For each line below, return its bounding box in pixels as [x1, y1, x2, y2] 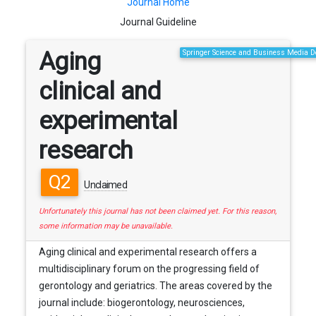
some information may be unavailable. [38, 221, 173, 231]
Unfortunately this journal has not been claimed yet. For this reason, [38, 207, 276, 217]
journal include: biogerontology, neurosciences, [38, 297, 245, 309]
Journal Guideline [119, 16, 197, 28]
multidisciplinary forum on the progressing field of [38, 263, 260, 275]
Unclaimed [84, 179, 128, 191]
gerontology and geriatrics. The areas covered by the [38, 280, 272, 292]
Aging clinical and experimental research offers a [38, 246, 257, 258]
